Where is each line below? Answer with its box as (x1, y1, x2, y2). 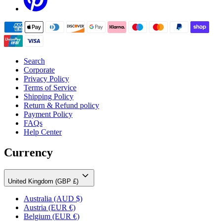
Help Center (24, 127, 62, 136)
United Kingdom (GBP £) (8, 178, 80, 185)
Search (24, 56, 45, 65)
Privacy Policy (24, 74, 69, 83)
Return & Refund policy (24, 101, 99, 110)
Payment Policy (24, 110, 73, 118)
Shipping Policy (24, 92, 74, 101)
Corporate (24, 65, 55, 74)
